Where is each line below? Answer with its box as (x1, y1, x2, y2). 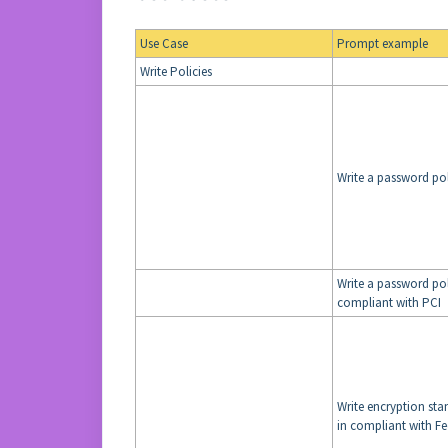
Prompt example (337, 35, 428, 52)
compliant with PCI (337, 294, 441, 311)
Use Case (140, 35, 188, 52)
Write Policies (140, 63, 212, 80)
